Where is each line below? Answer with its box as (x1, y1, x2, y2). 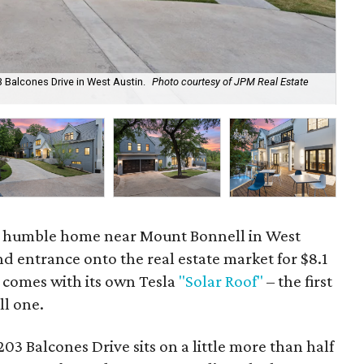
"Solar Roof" (179, 271, 264, 291)
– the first (263, 271, 333, 291)
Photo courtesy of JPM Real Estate (152, 76, 309, 89)
